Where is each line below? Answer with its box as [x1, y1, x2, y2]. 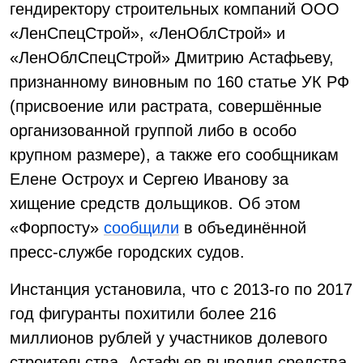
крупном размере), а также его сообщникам [10, 146, 339, 164]
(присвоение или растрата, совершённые [10, 97, 322, 115]
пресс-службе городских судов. [10, 243, 245, 261]
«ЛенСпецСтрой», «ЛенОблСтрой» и [10, 24, 285, 42]
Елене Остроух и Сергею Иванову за [10, 170, 288, 188]
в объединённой [179, 219, 306, 237]
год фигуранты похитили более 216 [10, 305, 276, 322]
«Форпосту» [10, 219, 104, 237]
